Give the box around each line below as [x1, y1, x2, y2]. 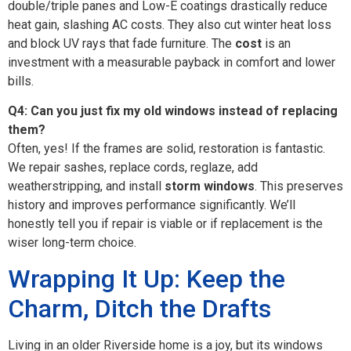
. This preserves [255, 179, 343, 194]
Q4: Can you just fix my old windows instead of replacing [8, 103, 338, 119]
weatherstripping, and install [8, 179, 165, 194]
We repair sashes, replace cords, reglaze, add [8, 160, 258, 175]
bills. [8, 74, 34, 89]
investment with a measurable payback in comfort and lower [8, 55, 335, 71]
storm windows [165, 179, 255, 194]
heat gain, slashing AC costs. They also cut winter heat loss [8, 17, 331, 33]
